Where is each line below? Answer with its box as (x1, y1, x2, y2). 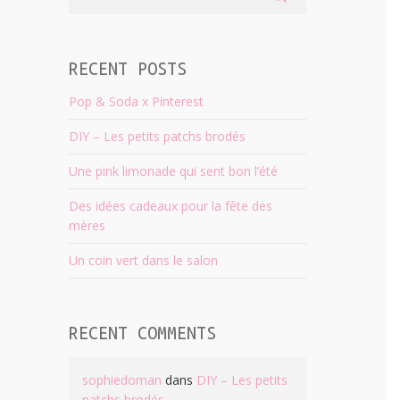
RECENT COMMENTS (68, 323, 216, 343)
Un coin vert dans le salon (68, 252, 218, 269)
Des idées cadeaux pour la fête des (68, 197, 272, 214)
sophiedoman (81, 371, 162, 388)
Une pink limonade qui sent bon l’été (68, 162, 278, 179)
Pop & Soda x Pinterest (68, 93, 204, 110)
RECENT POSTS (68, 59, 187, 79)
